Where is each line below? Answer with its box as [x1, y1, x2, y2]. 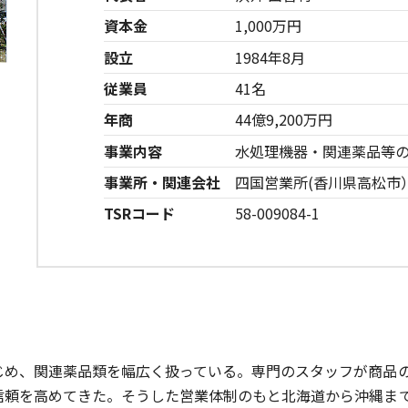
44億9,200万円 [235, 108, 333, 131]
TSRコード [104, 202, 176, 225]
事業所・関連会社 [104, 171, 221, 193]
